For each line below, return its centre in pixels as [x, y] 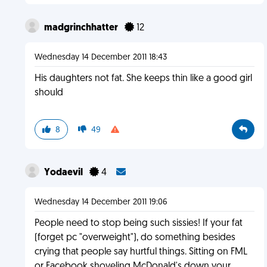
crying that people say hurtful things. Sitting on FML [141, 252]
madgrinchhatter [82, 28]
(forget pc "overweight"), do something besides [135, 238]
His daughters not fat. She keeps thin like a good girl [143, 79]
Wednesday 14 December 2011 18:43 [100, 58]
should [49, 93]
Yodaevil [64, 173]
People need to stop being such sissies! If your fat [138, 223]
